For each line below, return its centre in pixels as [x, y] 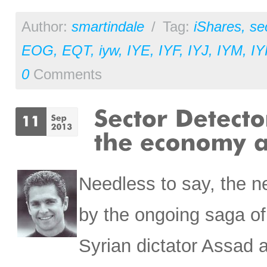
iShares [218, 27]
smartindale [108, 27]
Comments [66, 75]
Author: [46, 27]
